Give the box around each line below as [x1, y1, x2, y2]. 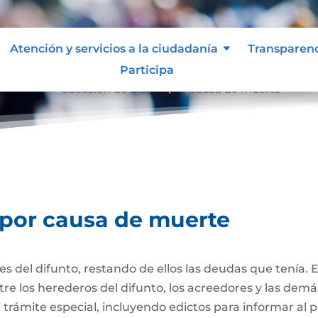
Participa [119, 62, 174, 77]
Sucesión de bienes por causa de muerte [62, 80, 281, 94]
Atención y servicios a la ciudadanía [9, 41, 218, 55]
